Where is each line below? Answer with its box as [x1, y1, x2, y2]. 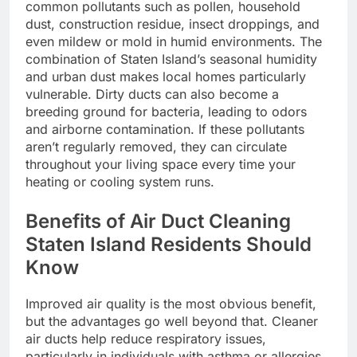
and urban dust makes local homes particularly [25, 68, 306, 84]
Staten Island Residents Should [25, 232, 312, 256]
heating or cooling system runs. [25, 173, 214, 190]
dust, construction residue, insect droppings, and [25, 15, 320, 32]
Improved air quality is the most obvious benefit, [25, 295, 316, 312]
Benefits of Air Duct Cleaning [25, 209, 291, 233]
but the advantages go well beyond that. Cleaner [25, 312, 318, 329]
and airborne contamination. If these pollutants [25, 120, 304, 137]
